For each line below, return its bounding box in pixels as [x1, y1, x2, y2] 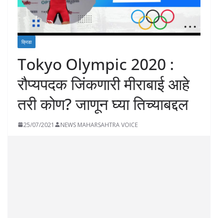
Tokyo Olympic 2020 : [18, 53, 174, 74]
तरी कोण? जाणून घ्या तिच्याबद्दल [18, 93, 188, 114]
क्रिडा [21, 38, 32, 45]
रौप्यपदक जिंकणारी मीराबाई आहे [18, 73, 190, 94]
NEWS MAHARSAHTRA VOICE [60, 120, 138, 129]
